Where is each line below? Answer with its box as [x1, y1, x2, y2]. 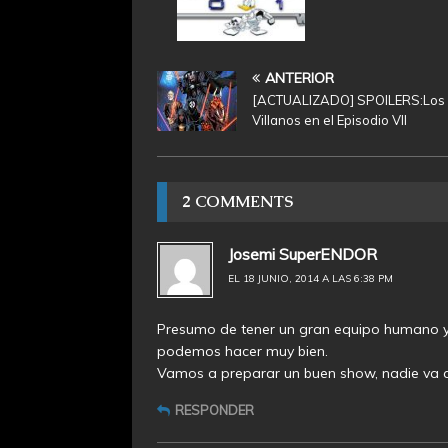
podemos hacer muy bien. [157, 341, 328, 360]
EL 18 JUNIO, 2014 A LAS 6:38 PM [228, 271, 393, 285]
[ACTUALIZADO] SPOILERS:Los [252, 91, 445, 108]
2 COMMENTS [182, 190, 293, 212]
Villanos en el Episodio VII [252, 111, 407, 128]
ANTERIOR [265, 68, 334, 87]
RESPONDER [175, 401, 254, 418]
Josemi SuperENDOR [228, 243, 377, 264]
